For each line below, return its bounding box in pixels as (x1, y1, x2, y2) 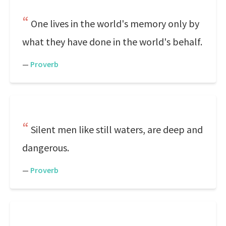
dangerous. (22, 141, 69, 154)
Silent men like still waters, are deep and (31, 123, 203, 136)
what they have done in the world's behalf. (22, 35, 202, 48)
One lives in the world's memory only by (31, 17, 199, 30)
